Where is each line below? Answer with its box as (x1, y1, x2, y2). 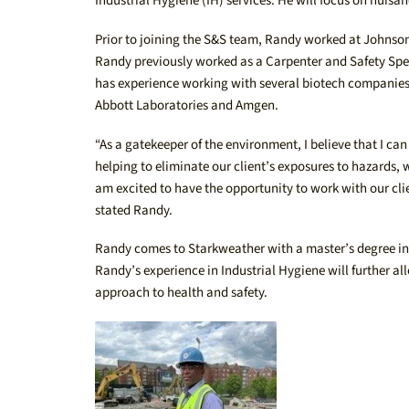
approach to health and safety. (95, 283, 268, 303)
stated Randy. (95, 200, 173, 220)
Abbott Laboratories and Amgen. (95, 95, 279, 115)
